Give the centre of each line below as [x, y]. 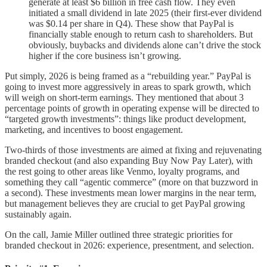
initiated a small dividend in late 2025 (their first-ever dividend [145, 13]
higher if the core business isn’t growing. [105, 56]
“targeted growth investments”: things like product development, [125, 119]
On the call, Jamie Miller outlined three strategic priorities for [119, 235]
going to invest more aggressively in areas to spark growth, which [128, 87]
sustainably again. [38, 215]
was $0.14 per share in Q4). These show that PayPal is [131, 24]
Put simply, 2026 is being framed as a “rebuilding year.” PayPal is [128, 76]
